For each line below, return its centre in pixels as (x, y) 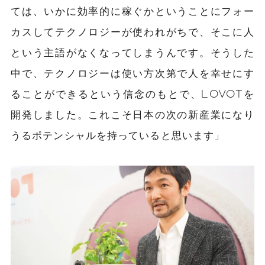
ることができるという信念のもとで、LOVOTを (132, 93)
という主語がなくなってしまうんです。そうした (132, 52)
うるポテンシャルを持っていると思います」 (118, 135)
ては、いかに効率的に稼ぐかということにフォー (132, 10)
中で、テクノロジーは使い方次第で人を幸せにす (132, 72)
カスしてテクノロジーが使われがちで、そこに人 (132, 31)
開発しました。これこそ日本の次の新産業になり (132, 114)
